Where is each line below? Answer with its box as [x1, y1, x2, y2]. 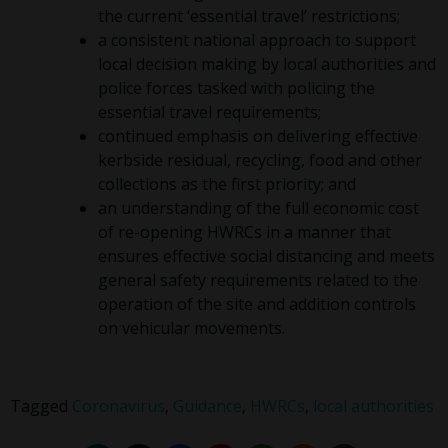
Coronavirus [72, 395, 165, 418]
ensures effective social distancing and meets [98, 245, 435, 268]
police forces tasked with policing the [98, 77, 375, 100]
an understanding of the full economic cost [98, 197, 419, 220]
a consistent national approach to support [98, 29, 416, 52]
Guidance [173, 395, 242, 418]
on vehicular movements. [98, 317, 285, 340]
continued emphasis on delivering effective [98, 125, 418, 148]
